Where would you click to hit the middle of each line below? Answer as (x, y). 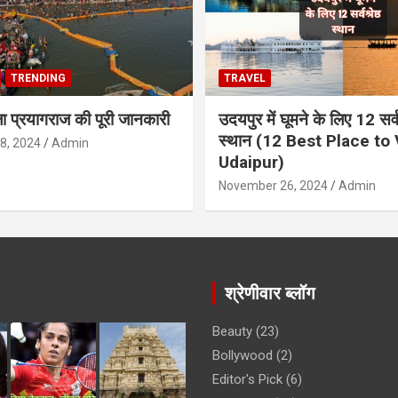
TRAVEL (245, 78)
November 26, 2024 (273, 185)
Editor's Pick (247, 379)
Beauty (232, 331)
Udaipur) (251, 162)
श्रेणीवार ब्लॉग (270, 293)
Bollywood (243, 355)
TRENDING (38, 78)
